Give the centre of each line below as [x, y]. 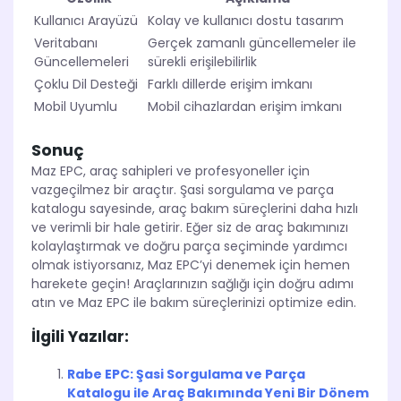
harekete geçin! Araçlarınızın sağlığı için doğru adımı [192, 284]
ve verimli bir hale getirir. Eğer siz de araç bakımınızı [190, 228]
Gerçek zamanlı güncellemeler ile [252, 43]
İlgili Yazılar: [80, 337]
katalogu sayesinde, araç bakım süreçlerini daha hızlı [195, 209]
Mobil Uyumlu [76, 107]
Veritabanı [66, 43]
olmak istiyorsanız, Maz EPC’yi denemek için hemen [191, 265]
